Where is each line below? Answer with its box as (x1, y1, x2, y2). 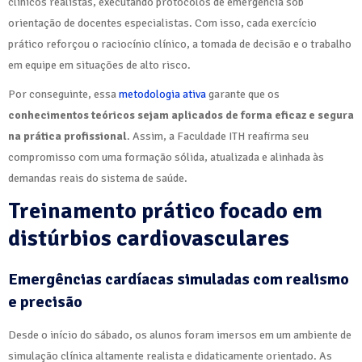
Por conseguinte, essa (8, 87, 119, 102)
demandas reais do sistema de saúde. (8, 171, 187, 186)
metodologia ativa (119, 87, 206, 102)
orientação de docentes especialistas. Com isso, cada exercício (8, 16, 317, 31)
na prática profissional (8, 129, 127, 144)
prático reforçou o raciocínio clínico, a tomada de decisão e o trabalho (8, 37, 351, 52)
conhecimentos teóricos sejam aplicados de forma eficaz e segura (8, 108, 354, 123)
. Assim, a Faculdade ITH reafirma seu (127, 129, 309, 144)
